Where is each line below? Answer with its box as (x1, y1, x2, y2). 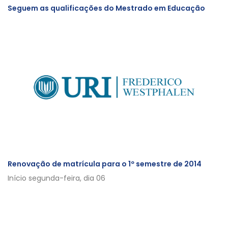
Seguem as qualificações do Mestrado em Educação (8, 3, 205, 13)
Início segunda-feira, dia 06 (8, 173, 105, 183)
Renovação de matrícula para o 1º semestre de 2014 (8, 159, 202, 169)
